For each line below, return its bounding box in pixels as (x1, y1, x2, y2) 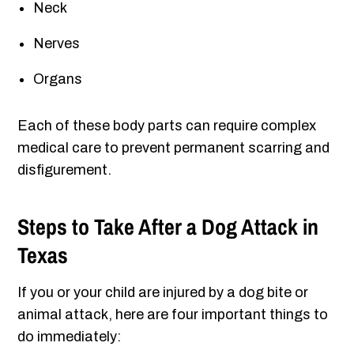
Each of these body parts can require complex (17, 118, 317, 134)
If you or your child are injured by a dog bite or (17, 284, 309, 301)
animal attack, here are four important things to (17, 307, 329, 323)
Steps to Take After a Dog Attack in (17, 212, 319, 243)
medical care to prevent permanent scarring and (17, 140, 330, 156)
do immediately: (17, 329, 122, 345)
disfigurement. (17, 162, 112, 179)
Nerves (33, 36, 81, 52)
